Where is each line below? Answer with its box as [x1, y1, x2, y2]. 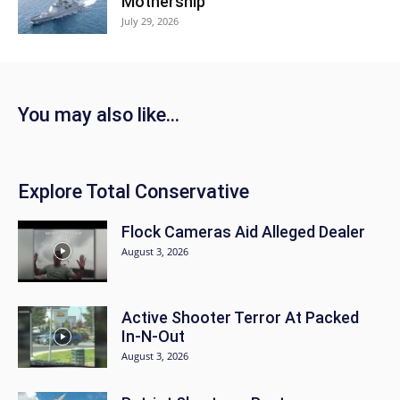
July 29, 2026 [121, 13, 179, 28]
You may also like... [18, 103, 179, 126]
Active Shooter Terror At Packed [121, 307, 359, 327]
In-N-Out [121, 326, 185, 346]
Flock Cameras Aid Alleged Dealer [121, 221, 365, 241]
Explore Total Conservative [18, 179, 249, 203]
